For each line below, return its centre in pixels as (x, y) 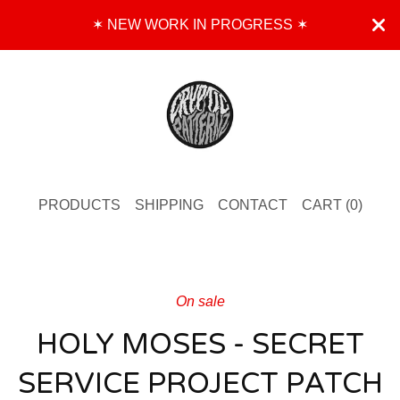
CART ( (325, 204)
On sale (200, 301)
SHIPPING (169, 204)
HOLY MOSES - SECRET (200, 344)
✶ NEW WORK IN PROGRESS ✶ (200, 25)
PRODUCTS (79, 204)
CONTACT (252, 204)
